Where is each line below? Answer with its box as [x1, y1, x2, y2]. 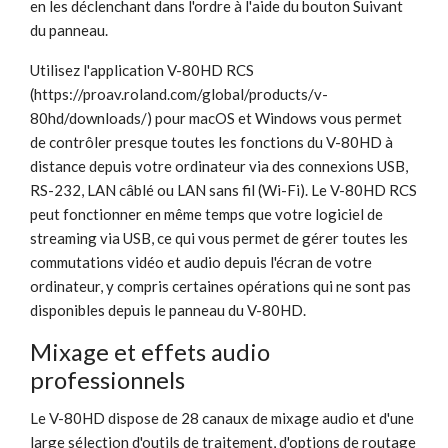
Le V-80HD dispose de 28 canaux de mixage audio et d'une [30, 408, 414, 427]
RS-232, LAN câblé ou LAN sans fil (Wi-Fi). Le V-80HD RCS [30, 180, 417, 199]
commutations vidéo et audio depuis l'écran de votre [30, 252, 372, 271]
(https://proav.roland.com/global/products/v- [30, 84, 328, 103]
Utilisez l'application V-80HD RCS [30, 60, 254, 79]
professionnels [30, 364, 185, 394]
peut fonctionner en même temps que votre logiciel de [30, 204, 383, 223]
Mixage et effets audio [30, 336, 270, 366]
